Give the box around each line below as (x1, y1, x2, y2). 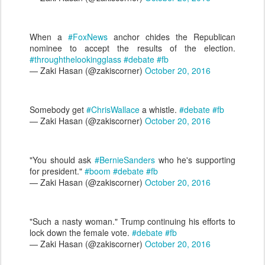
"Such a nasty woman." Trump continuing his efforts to (30, 215, 235, 227)
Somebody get (30, 104, 86, 115)
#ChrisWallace (86, 104, 140, 115)
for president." (30, 165, 85, 177)
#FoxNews (68, 31, 108, 43)
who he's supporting (155, 154, 235, 166)
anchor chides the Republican (108, 31, 235, 43)
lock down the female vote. (30, 227, 132, 238)
